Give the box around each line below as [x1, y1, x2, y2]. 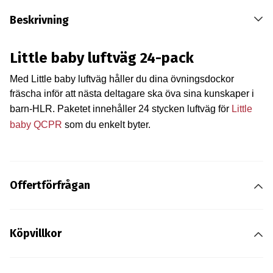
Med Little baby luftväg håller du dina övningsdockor [9, 73, 234, 84]
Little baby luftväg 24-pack [9, 49, 194, 66]
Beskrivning [9, 13, 69, 27]
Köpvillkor [9, 227, 62, 241]
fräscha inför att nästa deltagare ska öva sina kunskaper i [9, 88, 254, 99]
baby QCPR [9, 119, 62, 130]
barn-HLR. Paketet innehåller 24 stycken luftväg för [9, 103, 232, 114]
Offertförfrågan [9, 179, 90, 193]
